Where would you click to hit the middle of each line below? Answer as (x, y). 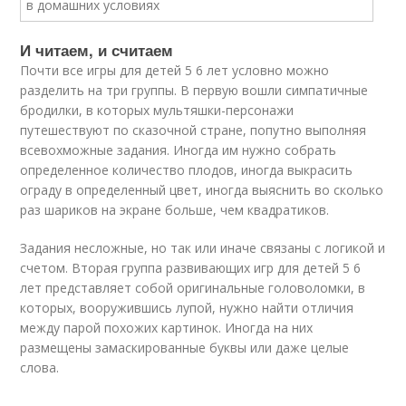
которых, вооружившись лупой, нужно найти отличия (187, 308)
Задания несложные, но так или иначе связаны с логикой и (203, 248)
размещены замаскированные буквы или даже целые (185, 348)
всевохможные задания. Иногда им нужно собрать (179, 150)
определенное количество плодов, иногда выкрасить (187, 170)
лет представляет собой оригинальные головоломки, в (193, 288)
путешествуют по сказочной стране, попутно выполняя (193, 130)
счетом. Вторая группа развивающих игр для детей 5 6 (191, 268)
